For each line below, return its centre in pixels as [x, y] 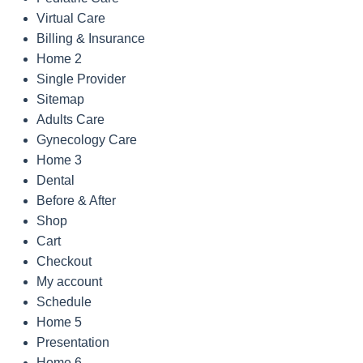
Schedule [64, 302]
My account [69, 282]
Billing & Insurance [91, 39]
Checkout [64, 262]
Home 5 [59, 322]
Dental [56, 181]
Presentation [73, 343]
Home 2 [59, 59]
